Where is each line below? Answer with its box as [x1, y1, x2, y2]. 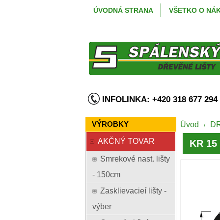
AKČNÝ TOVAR [98, 137, 155, 145]
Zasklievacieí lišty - [100, 187, 166, 195]
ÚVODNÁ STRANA [93, 6, 153, 14]
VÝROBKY [92, 120, 129, 128]
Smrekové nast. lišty [100, 155, 170, 163]
